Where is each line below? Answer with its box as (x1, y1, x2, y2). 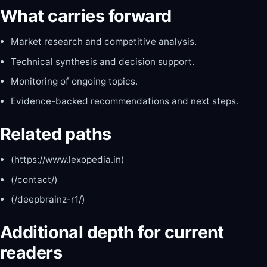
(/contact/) (10, 173, 58, 185)
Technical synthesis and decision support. (10, 55, 194, 67)
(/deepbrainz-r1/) (10, 193, 85, 205)
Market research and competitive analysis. (10, 36, 197, 48)
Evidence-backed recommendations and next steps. (10, 95, 238, 107)
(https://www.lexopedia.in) (10, 154, 125, 166)
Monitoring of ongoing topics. (10, 75, 138, 87)
